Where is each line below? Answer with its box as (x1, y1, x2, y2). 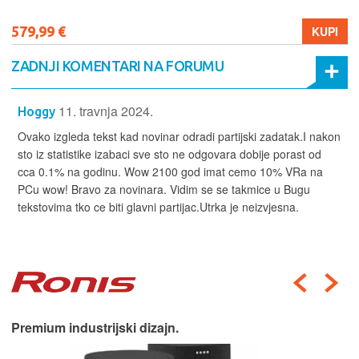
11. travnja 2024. (58, 101, 153, 120)
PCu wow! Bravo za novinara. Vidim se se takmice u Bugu (18, 180, 310, 197)
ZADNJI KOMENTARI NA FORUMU (11, 57, 224, 74)
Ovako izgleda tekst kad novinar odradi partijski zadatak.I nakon (18, 127, 341, 144)
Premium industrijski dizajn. (11, 317, 179, 337)
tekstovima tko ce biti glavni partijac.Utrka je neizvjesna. (18, 198, 299, 215)
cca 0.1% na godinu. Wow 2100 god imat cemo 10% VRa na (18, 163, 323, 179)
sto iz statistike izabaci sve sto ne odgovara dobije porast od (18, 145, 321, 162)
